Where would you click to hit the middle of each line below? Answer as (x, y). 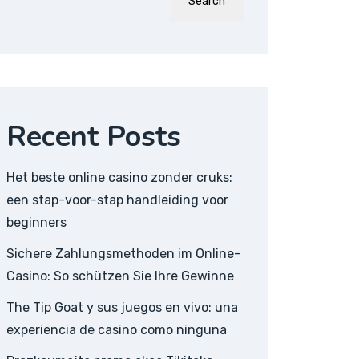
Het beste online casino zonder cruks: (119, 177)
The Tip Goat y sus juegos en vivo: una (122, 307)
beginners (36, 222)
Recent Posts (94, 137)
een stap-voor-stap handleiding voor (117, 200)
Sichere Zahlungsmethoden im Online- (123, 254)
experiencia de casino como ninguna (117, 330)
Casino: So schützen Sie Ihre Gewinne (120, 276)
